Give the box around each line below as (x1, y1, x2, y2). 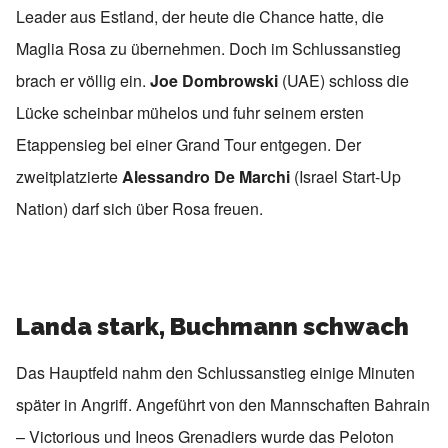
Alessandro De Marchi (122, 164, 290, 188)
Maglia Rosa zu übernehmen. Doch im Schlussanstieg (16, 36, 401, 60)
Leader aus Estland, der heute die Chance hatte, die (16, 4, 384, 28)
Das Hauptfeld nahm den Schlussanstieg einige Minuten (16, 360, 415, 384)
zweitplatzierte (16, 164, 122, 188)
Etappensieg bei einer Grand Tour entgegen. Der (16, 132, 361, 156)
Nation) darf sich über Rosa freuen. (16, 196, 263, 220)
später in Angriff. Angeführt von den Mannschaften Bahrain (16, 392, 430, 416)
